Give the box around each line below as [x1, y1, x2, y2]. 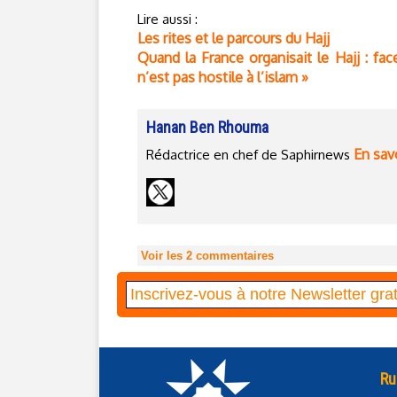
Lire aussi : [137, 11, 198, 27]
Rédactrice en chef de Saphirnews [146, 146, 354, 163]
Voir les [141, 249, 186, 262]
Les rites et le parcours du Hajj [137, 29, 330, 47]
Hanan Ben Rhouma [146, 118, 269, 136]
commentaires [192, 249, 274, 262]
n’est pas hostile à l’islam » [137, 68, 308, 86]
